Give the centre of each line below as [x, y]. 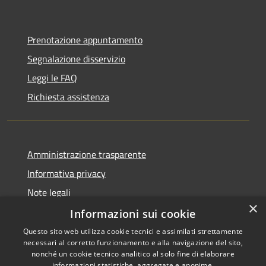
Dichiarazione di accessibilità [85, 211]
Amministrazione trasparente [87, 154]
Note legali [49, 192]
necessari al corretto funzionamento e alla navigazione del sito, [133, 243]
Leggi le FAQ [52, 77]
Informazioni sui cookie [133, 214]
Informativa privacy [66, 173]
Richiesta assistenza [68, 96]
